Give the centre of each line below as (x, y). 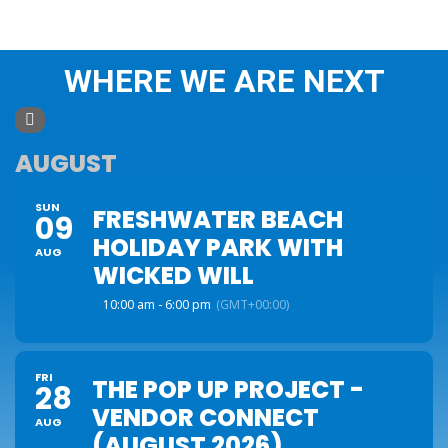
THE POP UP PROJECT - (228, 389)
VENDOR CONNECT (205, 417)
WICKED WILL (173, 275)
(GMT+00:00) (252, 304)
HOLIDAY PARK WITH (218, 247)
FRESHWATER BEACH (218, 219)
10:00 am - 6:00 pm (157, 304)
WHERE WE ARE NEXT (224, 81)
